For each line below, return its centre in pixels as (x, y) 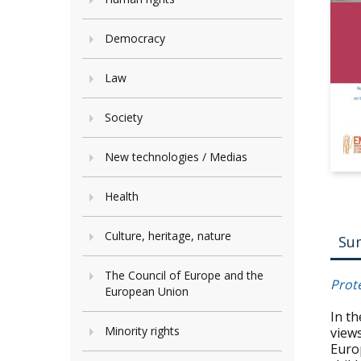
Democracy (135, 38)
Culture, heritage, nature (168, 236)
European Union (147, 291)
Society (124, 117)
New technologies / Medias (176, 157)
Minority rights (142, 331)
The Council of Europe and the (184, 275)
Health (122, 196)
